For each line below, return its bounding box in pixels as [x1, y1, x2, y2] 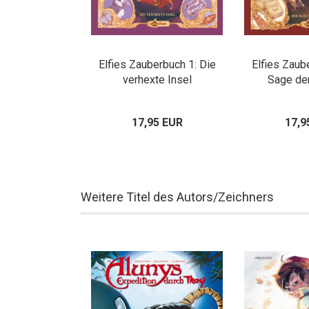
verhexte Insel [122, 73, 192, 86]
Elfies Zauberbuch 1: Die [98, 58, 216, 71]
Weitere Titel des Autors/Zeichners [81, 190, 274, 204]
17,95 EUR [131, 116, 183, 129]
